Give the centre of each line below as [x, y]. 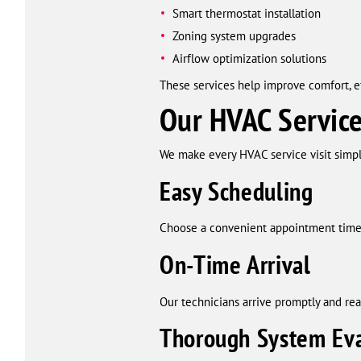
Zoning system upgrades [234, 36]
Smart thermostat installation [246, 14]
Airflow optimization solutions [249, 59]
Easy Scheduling [237, 191]
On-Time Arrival [235, 264]
